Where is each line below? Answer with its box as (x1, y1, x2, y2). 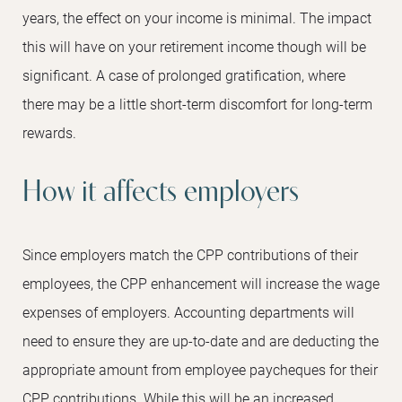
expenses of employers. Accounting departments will (22, 302, 354, 322)
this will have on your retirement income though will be (22, 37, 366, 57)
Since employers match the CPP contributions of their (22, 245, 358, 265)
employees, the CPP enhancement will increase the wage (22, 274, 380, 293)
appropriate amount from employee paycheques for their (22, 360, 378, 380)
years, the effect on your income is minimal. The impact (22, 8, 371, 28)
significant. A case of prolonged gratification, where (22, 66, 345, 85)
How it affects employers (22, 178, 299, 210)
